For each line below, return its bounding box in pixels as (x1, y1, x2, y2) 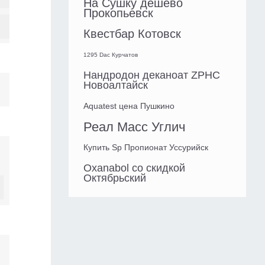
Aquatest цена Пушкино (83, 101, 174, 111)
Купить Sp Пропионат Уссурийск (83, 143, 208, 153)
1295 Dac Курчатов (83, 51, 138, 59)
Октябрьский (83, 172, 146, 185)
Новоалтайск (83, 79, 148, 92)
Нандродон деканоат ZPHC (83, 69, 220, 82)
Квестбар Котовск (83, 27, 181, 41)
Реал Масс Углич (83, 119, 185, 135)
